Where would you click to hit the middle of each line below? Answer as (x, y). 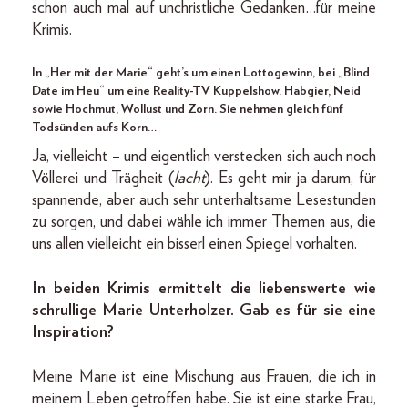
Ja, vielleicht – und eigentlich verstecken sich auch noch (204, 156)
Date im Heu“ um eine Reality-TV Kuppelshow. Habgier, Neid (196, 91)
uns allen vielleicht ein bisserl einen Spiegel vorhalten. (194, 244)
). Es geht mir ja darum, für (291, 178)
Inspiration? (73, 332)
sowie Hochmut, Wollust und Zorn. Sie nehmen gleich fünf (188, 109)
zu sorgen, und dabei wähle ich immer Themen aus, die (204, 222)
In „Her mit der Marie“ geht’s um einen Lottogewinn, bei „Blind (201, 72)
